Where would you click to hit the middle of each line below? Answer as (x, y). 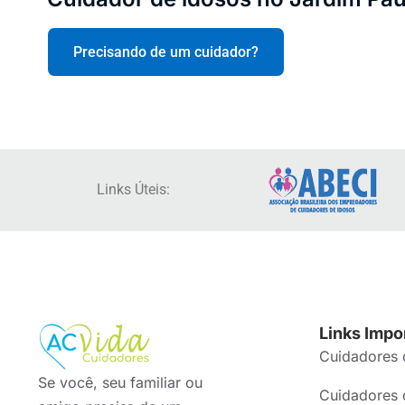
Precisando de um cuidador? (166, 52)
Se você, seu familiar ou (120, 383)
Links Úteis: (133, 190)
